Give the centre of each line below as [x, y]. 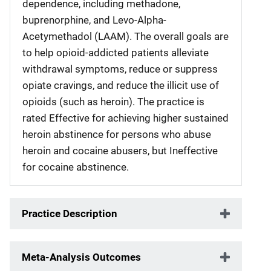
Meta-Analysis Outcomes [81, 257]
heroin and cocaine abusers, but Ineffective [120, 150]
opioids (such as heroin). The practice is [113, 101]
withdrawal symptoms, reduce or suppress [120, 69]
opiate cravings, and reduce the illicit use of [121, 85]
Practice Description [70, 213]
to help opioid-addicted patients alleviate [116, 52]
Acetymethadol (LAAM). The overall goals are [126, 36]
